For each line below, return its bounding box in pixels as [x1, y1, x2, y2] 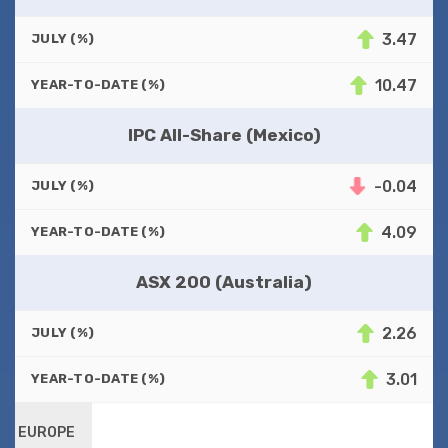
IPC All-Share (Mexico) [127, 124, 321, 145]
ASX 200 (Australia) [136, 271, 312, 292]
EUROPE [18, 423, 76, 441]
